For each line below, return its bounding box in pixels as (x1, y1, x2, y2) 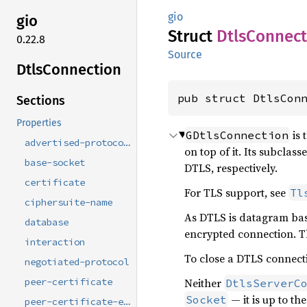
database (25, 216, 69, 229)
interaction (25, 236, 85, 249)
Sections (16, 93, 65, 109)
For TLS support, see (184, 185, 288, 200)
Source (168, 48, 202, 61)
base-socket (25, 156, 85, 169)
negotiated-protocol (25, 256, 129, 269)
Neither (184, 275, 224, 291)
